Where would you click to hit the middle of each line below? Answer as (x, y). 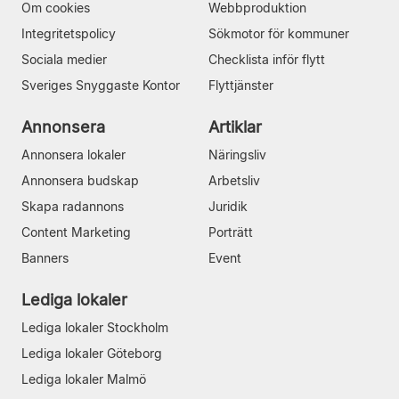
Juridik (228, 206)
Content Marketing (76, 232)
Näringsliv (237, 154)
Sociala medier (64, 59)
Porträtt (231, 232)
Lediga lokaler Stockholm (95, 327)
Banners (45, 257)
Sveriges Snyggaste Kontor (101, 85)
